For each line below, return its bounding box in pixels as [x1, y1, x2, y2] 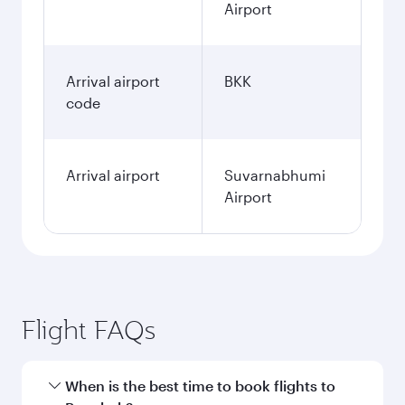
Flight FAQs [22, 313, 155, 346]
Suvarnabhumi [224, 166, 325, 184]
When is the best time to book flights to [65, 377, 335, 394]
